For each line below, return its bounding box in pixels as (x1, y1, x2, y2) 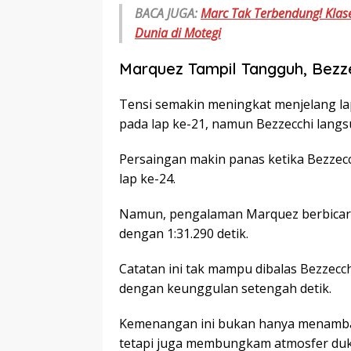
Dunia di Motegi (135, 24, 221, 42)
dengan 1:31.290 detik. (119, 225, 248, 243)
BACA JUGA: (135, 5, 201, 23)
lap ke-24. (119, 170, 175, 188)
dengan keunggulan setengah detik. (119, 280, 331, 298)
